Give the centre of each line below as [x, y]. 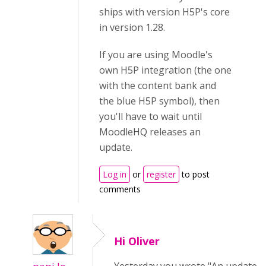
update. [116, 147]
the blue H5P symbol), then [159, 101]
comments [120, 189]
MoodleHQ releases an [150, 132]
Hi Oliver [137, 241]
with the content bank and [158, 85]
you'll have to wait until [151, 116]
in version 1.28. [132, 27]
